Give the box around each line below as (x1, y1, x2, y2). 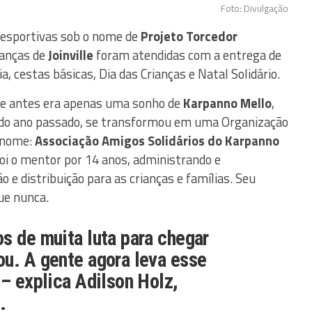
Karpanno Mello (183, 93, 272, 113)
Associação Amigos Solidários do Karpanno (35, 130, 279, 150)
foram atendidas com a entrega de (93, 45, 281, 65)
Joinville (48, 45, 93, 65)
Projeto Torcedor (141, 26, 237, 46)
